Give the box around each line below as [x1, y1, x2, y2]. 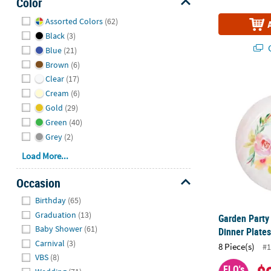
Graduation [35, 209, 77, 220]
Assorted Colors [45, 16, 103, 27]
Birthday [35, 195, 67, 206]
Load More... [22, 150, 69, 162]
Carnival [35, 237, 65, 249]
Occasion [16, 174, 60, 191]
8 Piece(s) [218, 240, 255, 252]
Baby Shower [35, 223, 83, 235]
